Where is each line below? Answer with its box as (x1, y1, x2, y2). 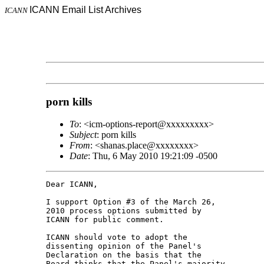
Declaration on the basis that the (45, 250, 206, 260)
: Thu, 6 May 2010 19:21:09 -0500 (87, 151, 217, 161)
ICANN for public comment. (45, 215, 164, 225)
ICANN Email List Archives (29, 5, 141, 15)
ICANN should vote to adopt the (45, 233, 192, 242)
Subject (69, 130, 97, 140)
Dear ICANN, (45, 180, 98, 189)
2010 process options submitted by (45, 206, 206, 216)
